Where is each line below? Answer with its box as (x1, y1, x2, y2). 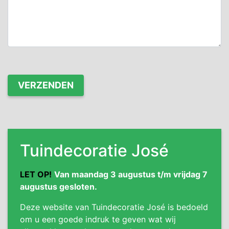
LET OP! (20, 169, 52, 179)
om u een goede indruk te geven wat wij (20, 214, 176, 224)
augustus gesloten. (20, 181, 97, 192)
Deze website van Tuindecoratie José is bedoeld (20, 202, 208, 212)
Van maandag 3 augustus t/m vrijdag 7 (54, 169, 208, 179)
